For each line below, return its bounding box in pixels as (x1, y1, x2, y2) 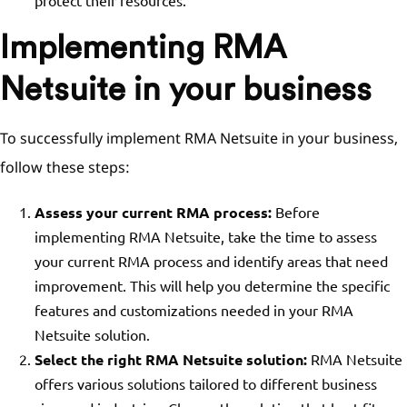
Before (271, 203, 320, 221)
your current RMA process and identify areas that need (34, 252, 388, 270)
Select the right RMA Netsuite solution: (34, 350, 307, 369)
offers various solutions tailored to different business (34, 374, 377, 392)
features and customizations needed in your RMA (34, 301, 353, 319)
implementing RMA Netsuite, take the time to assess (34, 227, 377, 245)
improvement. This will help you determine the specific (34, 276, 390, 294)
